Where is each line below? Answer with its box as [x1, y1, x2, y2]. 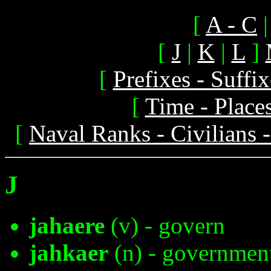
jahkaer [29, 239, 108, 266]
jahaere [29, 212, 105, 238]
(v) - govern [105, 212, 225, 238]
